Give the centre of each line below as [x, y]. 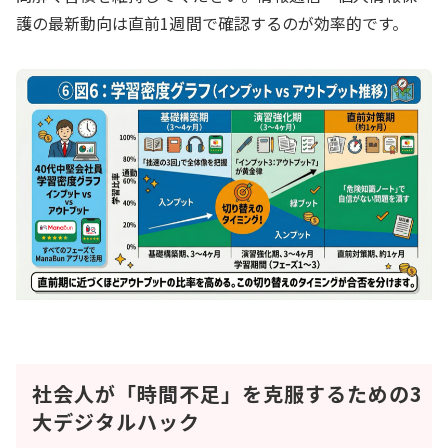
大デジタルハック [116, 422]
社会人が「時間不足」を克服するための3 [227, 394]
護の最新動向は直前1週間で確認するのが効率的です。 [212, 22]
